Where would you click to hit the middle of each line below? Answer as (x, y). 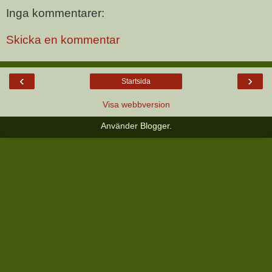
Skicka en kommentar (63, 39)
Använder (120, 126)
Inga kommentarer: (55, 13)
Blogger (155, 126)
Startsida (136, 82)
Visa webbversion (136, 105)
